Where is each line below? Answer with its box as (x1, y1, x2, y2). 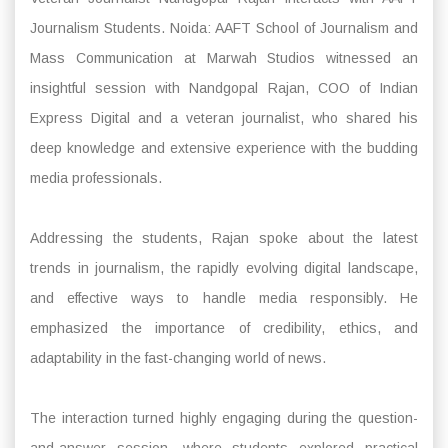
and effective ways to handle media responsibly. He (30, 289, 418, 306)
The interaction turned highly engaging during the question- (30, 409, 418, 426)
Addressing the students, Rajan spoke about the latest (30, 229, 418, 246)
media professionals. (30, 169, 162, 186)
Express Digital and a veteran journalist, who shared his (30, 109, 418, 126)
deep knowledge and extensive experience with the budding (30, 139, 418, 156)
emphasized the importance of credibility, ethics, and (30, 319, 418, 336)
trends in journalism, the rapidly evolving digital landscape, (30, 259, 418, 276)
